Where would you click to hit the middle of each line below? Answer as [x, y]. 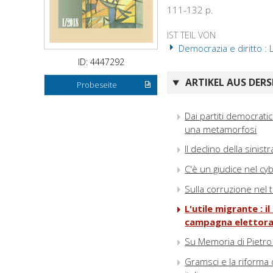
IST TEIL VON [192, 35]
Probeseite [97, 85]
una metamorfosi [221, 129]
